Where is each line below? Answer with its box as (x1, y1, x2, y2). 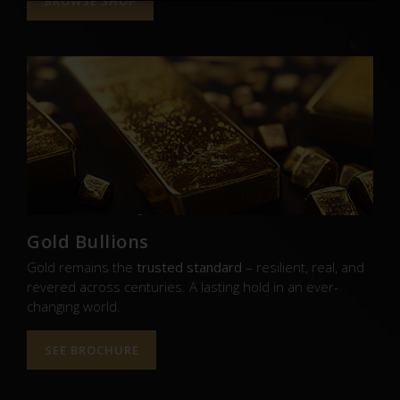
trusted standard (137, 258, 242, 276)
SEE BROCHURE (44, 341, 139, 358)
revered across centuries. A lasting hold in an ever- (27, 278, 338, 296)
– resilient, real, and (242, 258, 364, 276)
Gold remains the (27, 258, 137, 276)
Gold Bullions (27, 229, 149, 254)
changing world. (27, 297, 121, 315)
